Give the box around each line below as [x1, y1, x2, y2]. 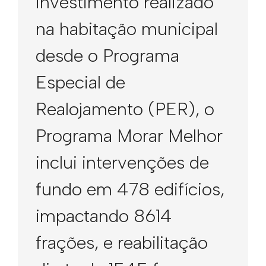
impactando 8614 [36, 205, 172, 227]
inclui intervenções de [36, 151, 209, 173]
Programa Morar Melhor [36, 125, 223, 147]
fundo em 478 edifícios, [36, 178, 224, 200]
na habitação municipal [36, 18, 218, 40]
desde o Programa [36, 45, 179, 66]
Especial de [36, 71, 125, 93]
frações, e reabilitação [36, 232, 208, 254]
